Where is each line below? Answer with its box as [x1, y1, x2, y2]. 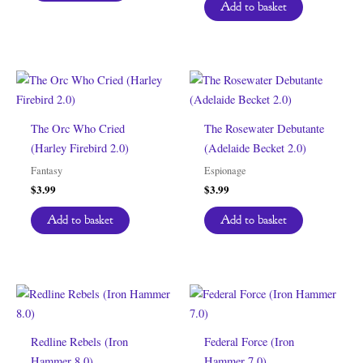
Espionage [203, 164, 246, 177]
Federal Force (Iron [203, 334, 294, 350]
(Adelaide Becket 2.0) [203, 140, 306, 156]
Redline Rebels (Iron [30, 334, 128, 350]
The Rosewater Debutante [203, 121, 324, 137]
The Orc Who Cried [30, 121, 125, 137]
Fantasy [30, 164, 62, 177]
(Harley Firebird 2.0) [30, 140, 129, 156]
